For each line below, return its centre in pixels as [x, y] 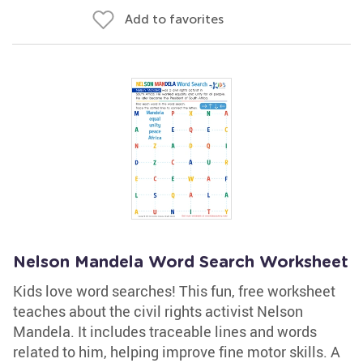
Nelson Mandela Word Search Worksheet [181, 263]
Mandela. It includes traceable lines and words [165, 331]
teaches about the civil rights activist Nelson [158, 311]
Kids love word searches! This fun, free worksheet [174, 291]
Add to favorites [174, 19]
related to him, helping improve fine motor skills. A [177, 352]
